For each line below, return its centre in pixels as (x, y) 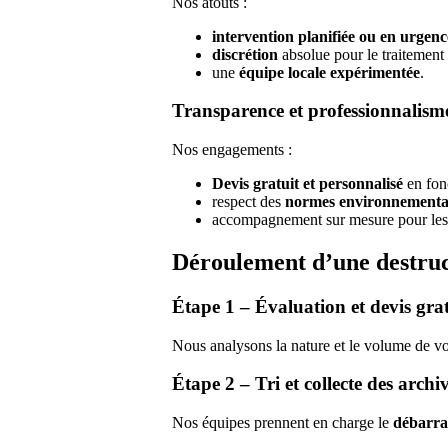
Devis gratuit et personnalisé (307, 183)
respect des (248, 201)
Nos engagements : (232, 149)
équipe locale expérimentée (329, 72)
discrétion (245, 54)
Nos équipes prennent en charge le (282, 422)
